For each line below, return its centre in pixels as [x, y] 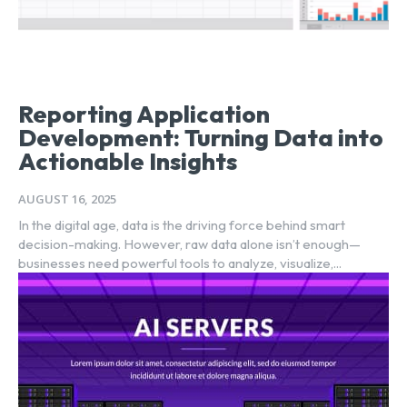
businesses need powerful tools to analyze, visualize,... [180, 263]
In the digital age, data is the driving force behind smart [182, 224]
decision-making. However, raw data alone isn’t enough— [189, 243]
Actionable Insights [128, 161]
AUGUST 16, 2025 [67, 199]
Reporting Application [144, 114]
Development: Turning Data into [201, 137]
